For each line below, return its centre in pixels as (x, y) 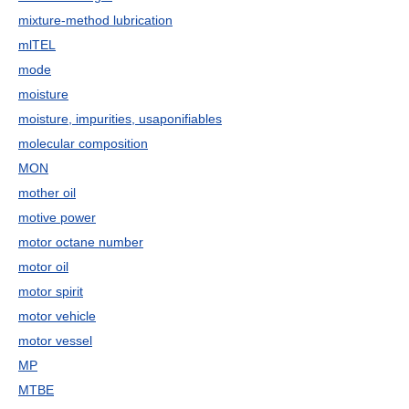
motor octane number (81, 242)
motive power (57, 217)
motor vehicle (57, 316)
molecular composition (83, 143)
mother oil (47, 193)
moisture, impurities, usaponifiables (120, 119)
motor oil (43, 267)
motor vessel (55, 341)
